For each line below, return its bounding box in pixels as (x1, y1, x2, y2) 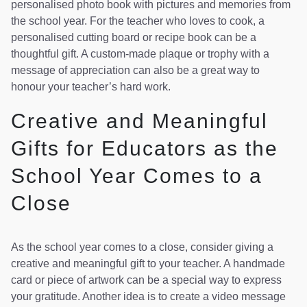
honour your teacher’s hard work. (11, 80, 171, 93)
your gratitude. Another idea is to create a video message (11, 291, 286, 303)
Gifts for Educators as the (11, 137, 278, 160)
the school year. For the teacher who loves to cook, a (11, 14, 265, 27)
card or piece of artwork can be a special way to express (11, 274, 282, 286)
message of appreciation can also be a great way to (11, 64, 260, 76)
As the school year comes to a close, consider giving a (11, 241, 273, 254)
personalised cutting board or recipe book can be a (11, 31, 256, 43)
